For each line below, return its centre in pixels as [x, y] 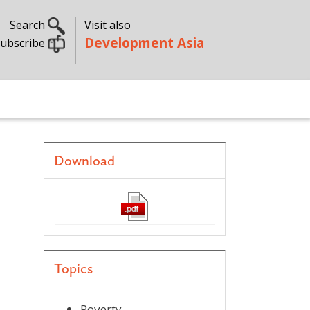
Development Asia [144, 43]
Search [28, 25]
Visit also [107, 25]
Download [84, 162]
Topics [73, 270]
